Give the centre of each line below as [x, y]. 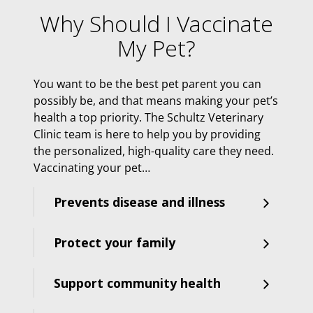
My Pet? [156, 48]
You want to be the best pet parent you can [147, 83]
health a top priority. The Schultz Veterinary [148, 117]
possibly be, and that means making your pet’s [156, 100]
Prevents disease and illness [139, 202]
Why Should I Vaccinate [156, 23]
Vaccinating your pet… [92, 167]
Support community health [137, 283]
